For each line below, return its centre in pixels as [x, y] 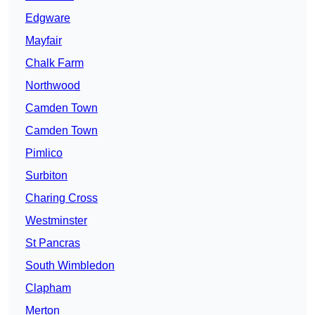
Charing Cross [62, 198]
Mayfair [44, 41]
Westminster [56, 221]
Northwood [53, 86]
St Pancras [53, 243]
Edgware [48, 18]
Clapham [48, 288]
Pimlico [44, 153]
